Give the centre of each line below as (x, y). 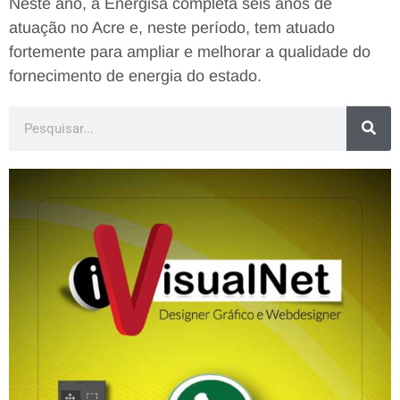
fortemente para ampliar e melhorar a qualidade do (190, 51)
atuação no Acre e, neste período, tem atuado (172, 27)
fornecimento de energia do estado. (135, 75)
